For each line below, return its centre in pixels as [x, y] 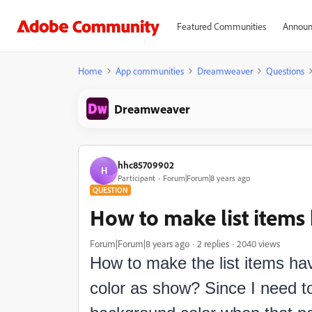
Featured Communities [221, 26]
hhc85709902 [146, 164]
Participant [136, 178]
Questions [285, 71]
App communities [150, 71]
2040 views [258, 243]
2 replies [213, 243]
